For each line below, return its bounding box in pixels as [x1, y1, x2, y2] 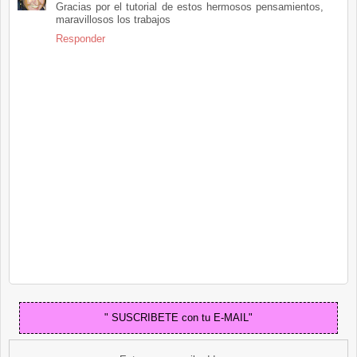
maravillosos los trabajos [56, 13, 171, 25]
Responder [56, 32, 105, 45]
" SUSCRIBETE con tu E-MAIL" [104, 312, 253, 324]
